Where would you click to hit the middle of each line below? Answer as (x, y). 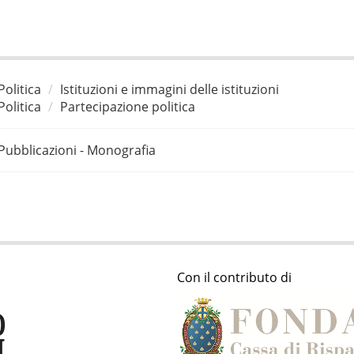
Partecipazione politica (127, 106)
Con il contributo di (234, 278)
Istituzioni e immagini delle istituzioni (169, 89)
